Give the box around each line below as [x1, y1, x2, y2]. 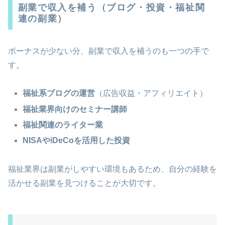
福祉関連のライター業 [23, 120, 103, 129]
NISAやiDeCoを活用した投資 [23, 136, 131, 145]
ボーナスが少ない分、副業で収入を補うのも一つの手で [8, 46, 209, 55]
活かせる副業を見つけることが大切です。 [8, 178, 161, 187]
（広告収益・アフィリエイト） [95, 89, 208, 98]
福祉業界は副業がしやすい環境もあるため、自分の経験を [8, 164, 217, 173]
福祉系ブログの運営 [23, 89, 95, 98]
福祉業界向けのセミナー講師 [23, 104, 128, 114]
